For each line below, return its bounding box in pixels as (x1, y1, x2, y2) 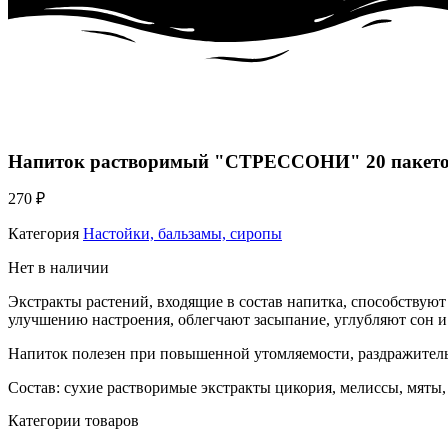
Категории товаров (8, 412, 139, 430)
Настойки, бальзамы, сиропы (83, 225, 282, 243)
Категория (8, 225, 79, 243)
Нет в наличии (8, 259, 109, 277)
